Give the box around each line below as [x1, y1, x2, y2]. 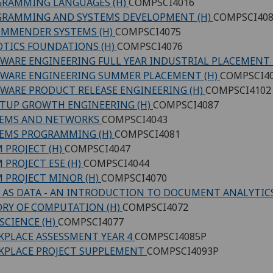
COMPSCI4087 [153, 98, 219, 112]
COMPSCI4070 [101, 171, 167, 185]
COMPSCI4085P [135, 230, 207, 244]
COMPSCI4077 [58, 215, 124, 229]
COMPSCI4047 [65, 142, 130, 156]
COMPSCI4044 [83, 157, 149, 171]
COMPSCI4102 [205, 83, 271, 97]
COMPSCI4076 [117, 40, 183, 54]
